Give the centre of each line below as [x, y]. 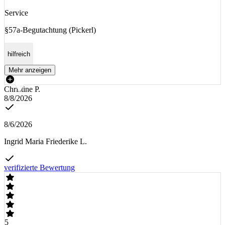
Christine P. [22, 89]
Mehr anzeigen [30, 70]
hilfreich [19, 54]
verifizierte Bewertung [39, 168]
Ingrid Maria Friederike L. [45, 142]
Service [16, 13]
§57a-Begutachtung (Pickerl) [50, 30]
